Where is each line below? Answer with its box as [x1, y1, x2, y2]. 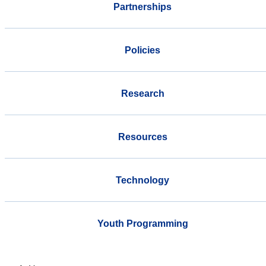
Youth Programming [97, 218, 188, 229]
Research [121, 88, 164, 99]
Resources [118, 131, 167, 142]
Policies [125, 45, 160, 55]
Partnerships [113, 1, 172, 12]
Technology [116, 175, 169, 185]
